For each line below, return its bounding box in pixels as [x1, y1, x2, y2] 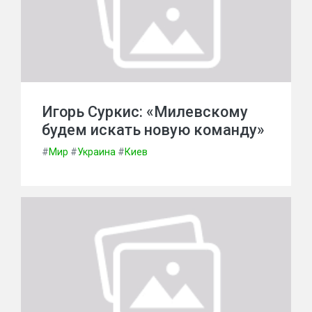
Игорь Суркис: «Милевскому [42, 103, 248, 120]
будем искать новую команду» [42, 121, 265, 139]
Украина [77, 146, 116, 157]
